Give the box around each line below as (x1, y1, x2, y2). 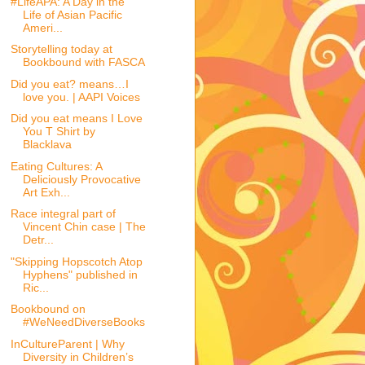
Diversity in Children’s (22, 350, 134, 363)
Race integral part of (10, 207, 116, 221)
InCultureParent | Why (10, 336, 125, 350)
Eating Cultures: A (10, 159, 102, 173)
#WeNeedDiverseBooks (22, 315, 145, 329)
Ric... (22, 280, 49, 294)
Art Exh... (22, 185, 70, 199)
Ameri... (22, 20, 63, 34)
